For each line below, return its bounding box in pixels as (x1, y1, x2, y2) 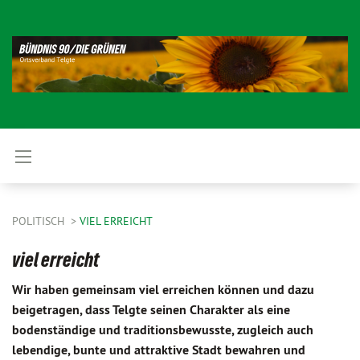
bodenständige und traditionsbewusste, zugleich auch (12, 321, 313, 338)
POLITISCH (12, 214, 67, 228)
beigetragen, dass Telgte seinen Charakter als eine (12, 301, 290, 318)
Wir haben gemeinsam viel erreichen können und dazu (12, 281, 314, 298)
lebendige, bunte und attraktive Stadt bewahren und (12, 342, 305, 358)
